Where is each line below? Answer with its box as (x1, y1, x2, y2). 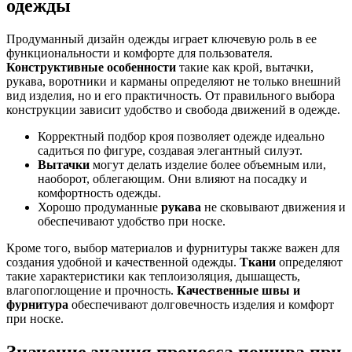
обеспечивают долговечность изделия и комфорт (68, 297, 334, 311)
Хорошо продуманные (38, 200, 161, 214)
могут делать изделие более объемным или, (90, 157, 326, 171)
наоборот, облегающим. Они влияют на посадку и (38, 171, 307, 185)
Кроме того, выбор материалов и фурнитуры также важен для (6, 240, 339, 255)
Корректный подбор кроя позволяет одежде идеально (38, 129, 324, 143)
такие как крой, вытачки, (176, 60, 313, 74)
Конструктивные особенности (6, 60, 176, 74)
